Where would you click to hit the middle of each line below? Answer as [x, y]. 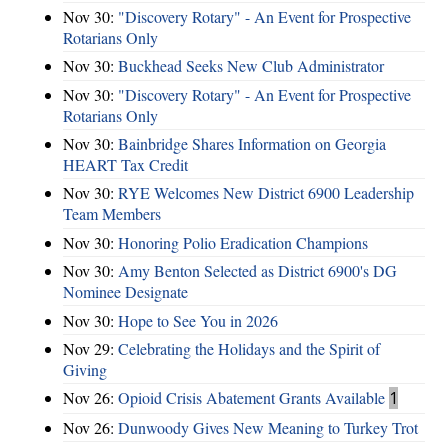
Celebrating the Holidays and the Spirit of [249, 348]
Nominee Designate [125, 292]
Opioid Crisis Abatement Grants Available [251, 398]
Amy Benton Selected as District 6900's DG [257, 271]
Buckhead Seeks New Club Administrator [251, 66]
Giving [85, 369]
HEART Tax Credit [125, 165]
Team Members [112, 214]
